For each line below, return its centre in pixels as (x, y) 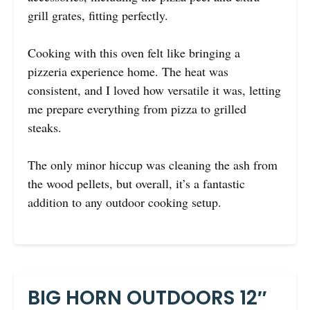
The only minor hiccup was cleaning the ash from (153, 164)
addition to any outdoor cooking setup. (125, 202)
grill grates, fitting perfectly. (98, 15)
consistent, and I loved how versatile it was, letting (154, 90)
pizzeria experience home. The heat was (128, 71)
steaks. (45, 127)
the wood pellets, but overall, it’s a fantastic (136, 183)
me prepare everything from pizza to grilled (137, 108)
